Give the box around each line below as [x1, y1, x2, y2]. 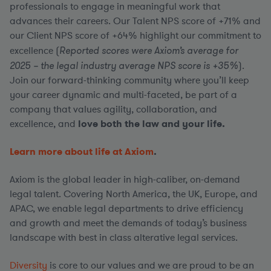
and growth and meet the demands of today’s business [10, 217, 247, 230]
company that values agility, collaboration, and [10, 103, 217, 116]
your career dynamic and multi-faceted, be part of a [10, 88, 237, 102]
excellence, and [10, 117, 78, 131]
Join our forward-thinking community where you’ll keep [10, 74, 249, 87]
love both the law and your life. [78, 117, 225, 130]
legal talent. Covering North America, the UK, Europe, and [10, 188, 258, 201]
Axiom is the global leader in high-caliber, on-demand [10, 173, 240, 186]
